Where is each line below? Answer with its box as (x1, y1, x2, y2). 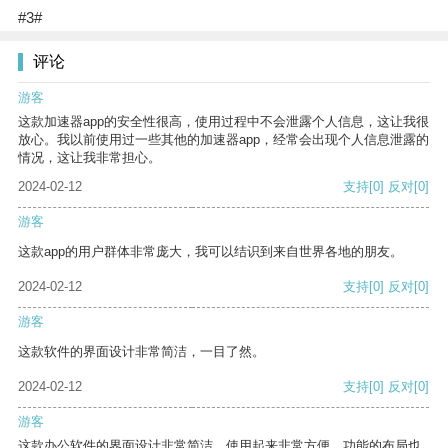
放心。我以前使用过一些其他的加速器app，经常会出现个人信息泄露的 (18, 132, 429, 148)
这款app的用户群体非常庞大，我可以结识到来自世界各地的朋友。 (18, 244, 403, 260)
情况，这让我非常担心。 (18, 150, 161, 166)
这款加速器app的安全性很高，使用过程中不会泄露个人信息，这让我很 (18, 114, 429, 130)
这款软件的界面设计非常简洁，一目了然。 (18, 344, 265, 360)
